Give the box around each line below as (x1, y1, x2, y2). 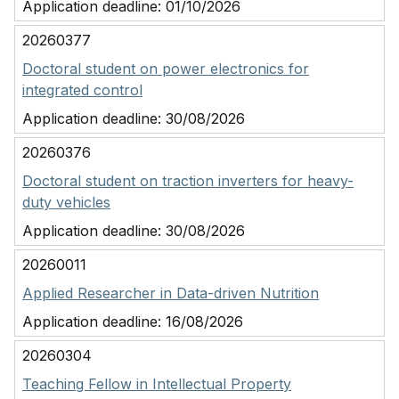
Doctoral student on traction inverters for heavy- (22, 172, 354, 190)
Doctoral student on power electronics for (22, 60, 309, 77)
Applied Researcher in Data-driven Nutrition (22, 284, 319, 302)
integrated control (22, 81, 142, 99)
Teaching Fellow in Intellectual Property (22, 375, 291, 393)
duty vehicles (22, 193, 110, 211)
